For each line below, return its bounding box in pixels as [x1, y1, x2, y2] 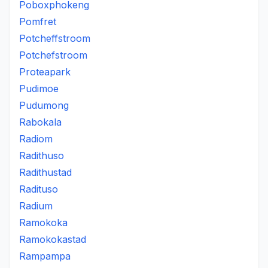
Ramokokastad [19, 233, 86, 245]
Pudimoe [19, 83, 59, 95]
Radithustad [19, 166, 72, 178]
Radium [19, 200, 53, 212]
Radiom [19, 133, 53, 145]
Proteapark [19, 66, 71, 78]
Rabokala [19, 116, 62, 128]
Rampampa [19, 250, 71, 262]
